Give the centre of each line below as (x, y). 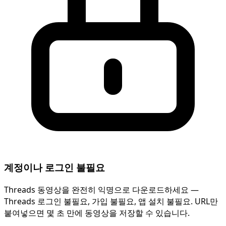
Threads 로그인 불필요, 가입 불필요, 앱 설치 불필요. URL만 (111, 201)
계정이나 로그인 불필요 (54, 167)
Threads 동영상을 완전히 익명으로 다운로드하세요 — (101, 190)
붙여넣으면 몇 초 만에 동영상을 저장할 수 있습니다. (97, 213)
